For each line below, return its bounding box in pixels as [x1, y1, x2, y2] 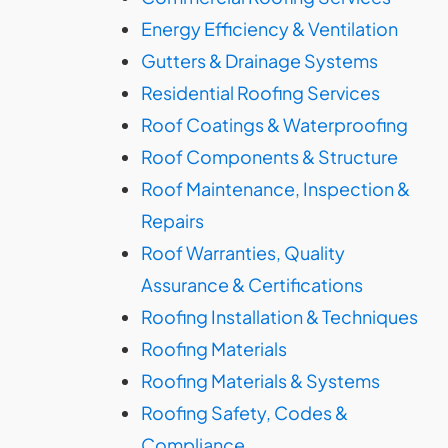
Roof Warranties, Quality [141, 241, 345, 264]
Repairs [141, 209, 204, 232]
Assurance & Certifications [141, 273, 363, 296]
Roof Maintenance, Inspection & [141, 177, 410, 200]
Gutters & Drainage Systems [141, 49, 378, 72]
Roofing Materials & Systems [141, 369, 380, 392]
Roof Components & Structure [141, 145, 398, 168]
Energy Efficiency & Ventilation [141, 17, 398, 40]
